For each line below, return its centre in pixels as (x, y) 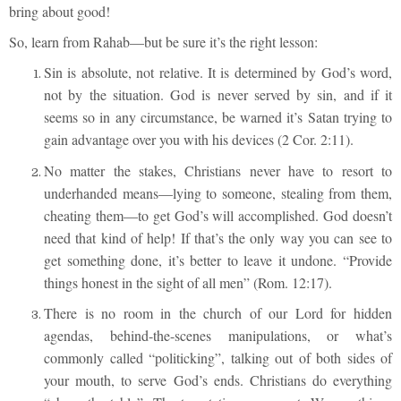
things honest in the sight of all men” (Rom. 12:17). (188, 282)
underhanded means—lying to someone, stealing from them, (218, 192)
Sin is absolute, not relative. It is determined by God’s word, (218, 73)
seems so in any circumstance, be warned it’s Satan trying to (218, 117)
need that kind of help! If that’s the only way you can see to (218, 237)
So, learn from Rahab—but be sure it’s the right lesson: (163, 42)
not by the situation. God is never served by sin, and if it (218, 95)
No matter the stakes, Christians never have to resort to (218, 170)
